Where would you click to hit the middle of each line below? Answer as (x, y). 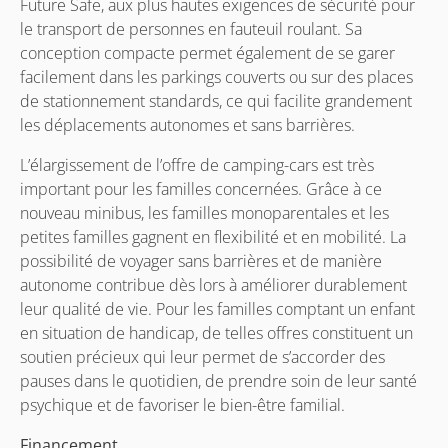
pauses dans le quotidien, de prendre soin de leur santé (218, 381)
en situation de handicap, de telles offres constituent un (216, 333)
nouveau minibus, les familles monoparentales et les (204, 213)
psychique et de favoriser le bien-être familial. (182, 405)
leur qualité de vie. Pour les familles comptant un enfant (217, 309)
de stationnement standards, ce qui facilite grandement (216, 101)
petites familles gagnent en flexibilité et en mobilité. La (213, 237)
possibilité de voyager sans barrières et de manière (201, 261)
